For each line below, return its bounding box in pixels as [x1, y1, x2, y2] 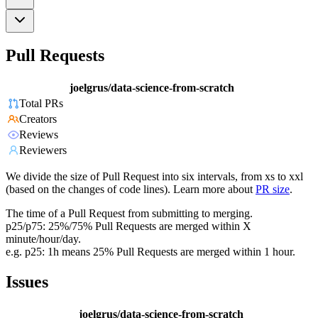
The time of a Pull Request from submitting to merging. [6, 207, 253, 220]
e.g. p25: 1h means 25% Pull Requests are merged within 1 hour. [6, 246, 295, 258]
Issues [6, 273, 48, 292]
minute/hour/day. [6, 233, 81, 246]
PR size [256, 183, 290, 196]
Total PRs [19, 97, 63, 110]
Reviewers [19, 144, 67, 157]
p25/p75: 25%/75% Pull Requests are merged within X [6, 220, 251, 233]
